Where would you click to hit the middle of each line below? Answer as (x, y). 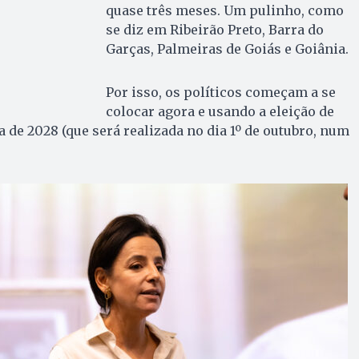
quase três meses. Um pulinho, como (224, 10)
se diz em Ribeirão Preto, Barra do (214, 29)
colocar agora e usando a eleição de (220, 111)
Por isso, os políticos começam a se (220, 92)
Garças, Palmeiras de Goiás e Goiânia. (227, 48)
